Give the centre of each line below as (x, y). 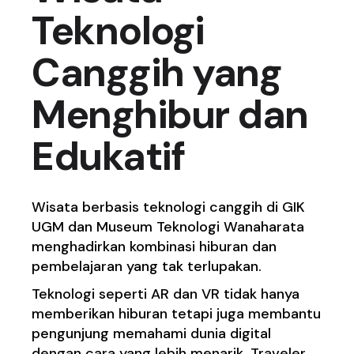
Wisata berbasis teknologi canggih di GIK (169, 207)
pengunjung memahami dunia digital (152, 334)
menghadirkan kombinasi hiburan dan (154, 247)
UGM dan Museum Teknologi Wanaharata (168, 227)
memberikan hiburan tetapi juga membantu (177, 314)
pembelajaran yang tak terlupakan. (149, 267)
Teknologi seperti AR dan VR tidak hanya (166, 294)
